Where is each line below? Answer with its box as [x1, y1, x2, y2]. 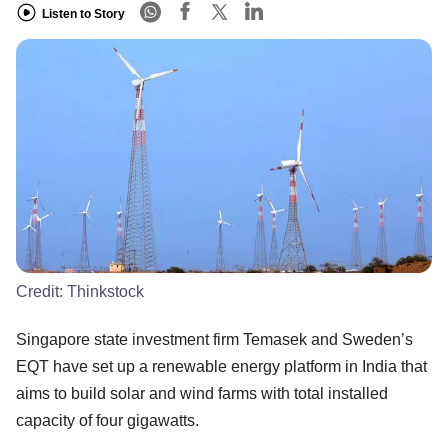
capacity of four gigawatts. [16, 411, 199, 429]
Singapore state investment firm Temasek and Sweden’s [16, 330, 413, 348]
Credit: [16, 282, 67, 300]
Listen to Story [42, 6, 125, 21]
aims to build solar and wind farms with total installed [16, 384, 388, 402]
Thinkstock [67, 282, 144, 300]
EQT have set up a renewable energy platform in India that [16, 357, 427, 375]
